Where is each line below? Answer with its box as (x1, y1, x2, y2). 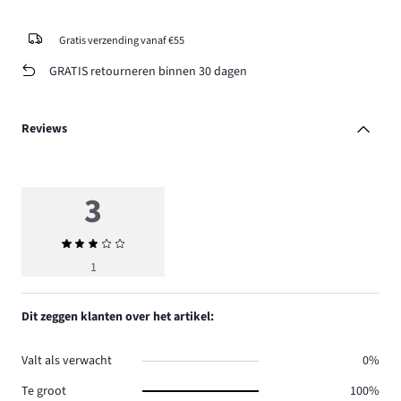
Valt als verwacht (21, 352, 112, 371)
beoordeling (92, 252, 158, 271)
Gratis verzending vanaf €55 (58, 31, 184, 48)
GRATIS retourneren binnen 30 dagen (48, 62, 247, 81)
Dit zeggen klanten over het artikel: (21, 308, 214, 327)
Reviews (21, 120, 67, 139)
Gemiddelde (92, 235, 158, 253)
